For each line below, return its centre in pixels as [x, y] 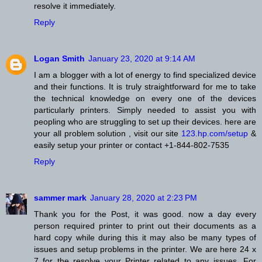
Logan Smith [59, 59]
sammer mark [60, 198]
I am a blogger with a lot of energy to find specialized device [145, 75]
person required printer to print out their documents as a [145, 226]
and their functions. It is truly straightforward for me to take [145, 87]
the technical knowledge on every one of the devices [145, 99]
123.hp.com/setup [215, 134]
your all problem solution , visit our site [108, 134]
